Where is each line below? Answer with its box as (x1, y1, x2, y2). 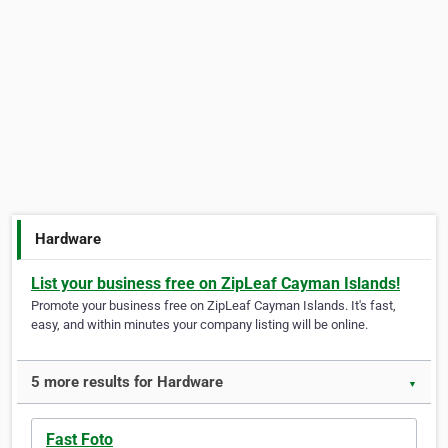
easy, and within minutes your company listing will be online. (31, 317, 368, 333)
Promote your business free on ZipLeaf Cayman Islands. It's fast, (31, 298, 396, 314)
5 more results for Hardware (31, 373, 223, 392)
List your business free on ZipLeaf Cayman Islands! (31, 274, 400, 294)
